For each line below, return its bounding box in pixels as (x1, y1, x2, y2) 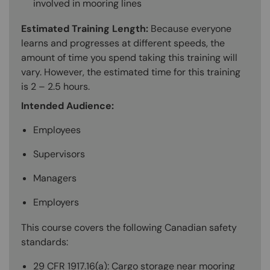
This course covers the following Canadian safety (21, 221, 237, 234)
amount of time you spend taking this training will (21, 51, 237, 64)
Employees (33, 123, 81, 136)
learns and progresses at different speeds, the (21, 36, 225, 49)
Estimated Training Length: (21, 22, 148, 35)
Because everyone (148, 22, 231, 35)
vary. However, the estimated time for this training (21, 65, 240, 78)
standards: (21, 235, 68, 248)
